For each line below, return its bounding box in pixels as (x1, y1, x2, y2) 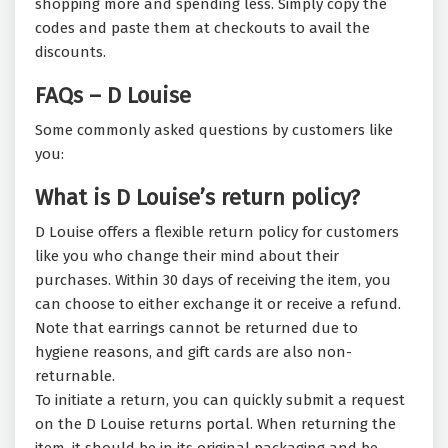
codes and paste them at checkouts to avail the (35, 19, 370, 38)
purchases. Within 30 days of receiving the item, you (35, 271, 391, 290)
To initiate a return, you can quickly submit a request (35, 391, 405, 410)
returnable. (35, 367, 115, 386)
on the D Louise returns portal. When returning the (35, 415, 396, 434)
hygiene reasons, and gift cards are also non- (35, 343, 352, 362)
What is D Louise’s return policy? (35, 184, 360, 212)
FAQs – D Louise (35, 82, 203, 110)
